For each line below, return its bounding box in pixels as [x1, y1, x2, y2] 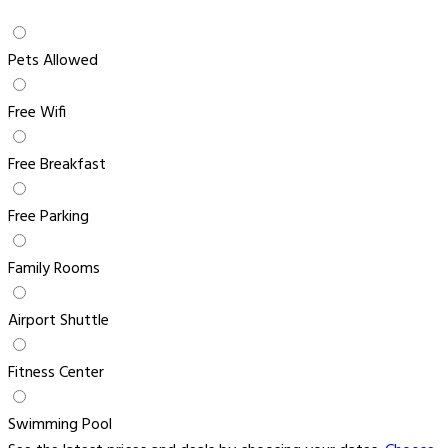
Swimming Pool [8, 412, 112, 439]
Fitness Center [8, 360, 104, 387]
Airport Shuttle [8, 308, 109, 335]
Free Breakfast [8, 152, 106, 179]
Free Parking [8, 204, 89, 231]
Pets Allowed [8, 48, 98, 75]
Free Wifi [8, 100, 66, 127]
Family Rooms [8, 256, 100, 283]
